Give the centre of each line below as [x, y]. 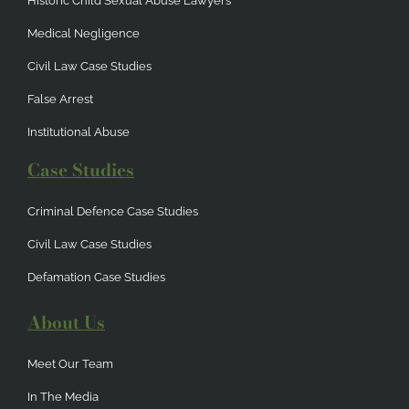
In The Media [63, 396]
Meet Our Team [70, 363]
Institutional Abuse [79, 131]
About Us [66, 322]
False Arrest [60, 99]
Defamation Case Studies [96, 277]
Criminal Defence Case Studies [113, 211]
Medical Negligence [84, 33]
